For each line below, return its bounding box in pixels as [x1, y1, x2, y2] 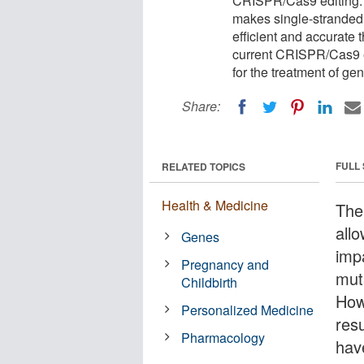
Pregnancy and [181, 254, 270, 274]
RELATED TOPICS [162, 158, 245, 174]
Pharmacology [181, 327, 266, 347]
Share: [182, 97, 220, 115]
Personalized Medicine [181, 300, 314, 319]
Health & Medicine [162, 195, 268, 214]
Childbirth [181, 272, 238, 292]
